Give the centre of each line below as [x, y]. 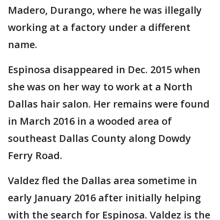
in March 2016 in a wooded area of [90, 121]
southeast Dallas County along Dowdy [99, 138]
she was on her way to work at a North [100, 87]
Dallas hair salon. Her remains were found [109, 104]
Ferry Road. [35, 155]
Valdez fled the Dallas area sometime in [102, 180]
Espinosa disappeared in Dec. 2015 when [104, 69]
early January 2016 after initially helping [104, 198]
